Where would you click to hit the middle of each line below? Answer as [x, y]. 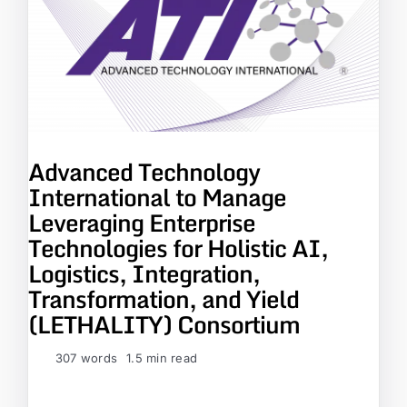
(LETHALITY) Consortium [164, 325]
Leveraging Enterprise [142, 223]
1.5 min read [162, 358]
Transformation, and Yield [164, 299]
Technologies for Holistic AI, [178, 248]
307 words [87, 358]
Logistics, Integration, [144, 274]
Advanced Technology [144, 172]
